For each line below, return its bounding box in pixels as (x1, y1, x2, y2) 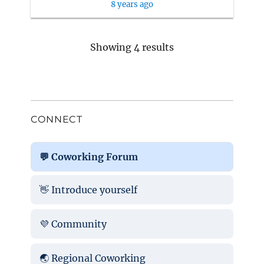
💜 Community (39, 217, 107, 230)
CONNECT (30, 113, 82, 125)
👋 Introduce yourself (39, 183, 137, 196)
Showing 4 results (90, 41, 174, 53)
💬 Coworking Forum (39, 150, 138, 163)
